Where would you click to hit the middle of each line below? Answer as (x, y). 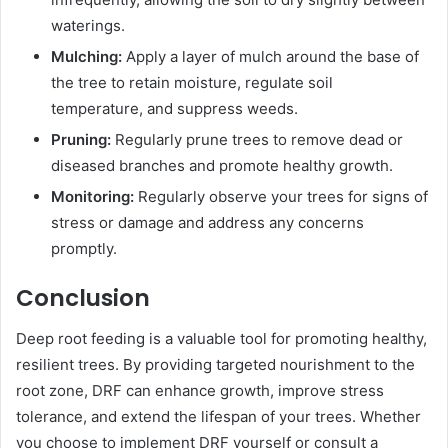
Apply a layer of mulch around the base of (270, 57)
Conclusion (83, 298)
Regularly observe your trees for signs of (281, 197)
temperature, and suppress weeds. (174, 109)
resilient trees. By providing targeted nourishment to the (215, 364)
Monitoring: (92, 197)
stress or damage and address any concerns (207, 223)
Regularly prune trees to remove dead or (257, 140)
